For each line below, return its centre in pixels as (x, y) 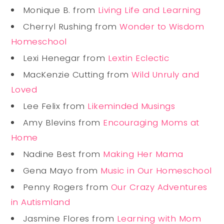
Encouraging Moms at (151, 122)
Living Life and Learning (149, 10)
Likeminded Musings (131, 106)
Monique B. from (60, 10)
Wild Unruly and (165, 74)
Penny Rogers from (67, 187)
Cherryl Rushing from (71, 26)
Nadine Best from (63, 154)
